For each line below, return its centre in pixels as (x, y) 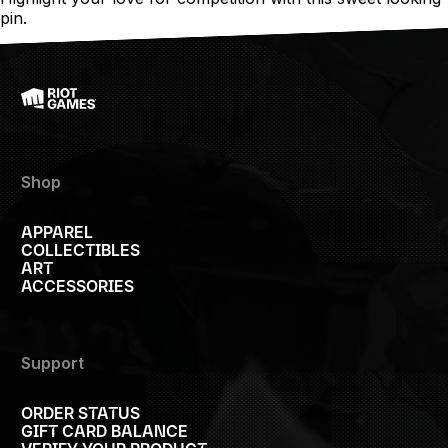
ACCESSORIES (78, 285)
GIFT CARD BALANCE (105, 430)
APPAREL (57, 231)
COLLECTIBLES (81, 249)
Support (53, 362)
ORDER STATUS (81, 412)
